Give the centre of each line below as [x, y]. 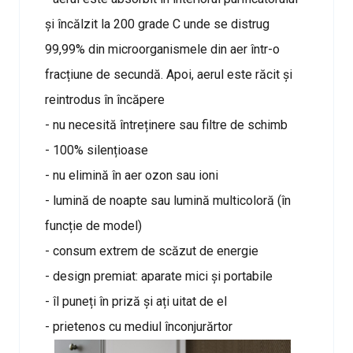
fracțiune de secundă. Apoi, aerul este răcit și [169, 74]
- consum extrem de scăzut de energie [152, 251]
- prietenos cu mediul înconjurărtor [139, 327]
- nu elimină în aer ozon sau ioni [132, 175]
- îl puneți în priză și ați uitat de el [136, 301]
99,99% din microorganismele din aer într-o [162, 49]
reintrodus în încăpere [105, 100]
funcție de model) [93, 226]
